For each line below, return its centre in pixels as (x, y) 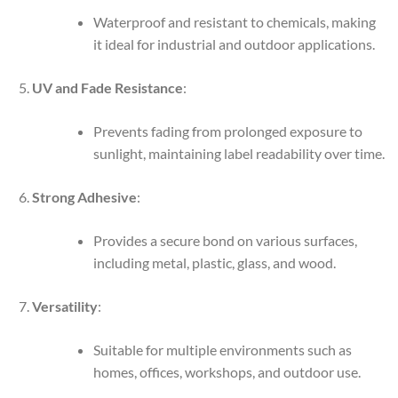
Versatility (64, 306)
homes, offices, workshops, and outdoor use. (227, 371)
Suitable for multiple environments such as (222, 349)
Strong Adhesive (84, 196)
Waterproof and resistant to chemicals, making (234, 21)
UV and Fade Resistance (107, 87)
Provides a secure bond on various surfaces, (225, 240)
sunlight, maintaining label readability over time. (239, 153)
